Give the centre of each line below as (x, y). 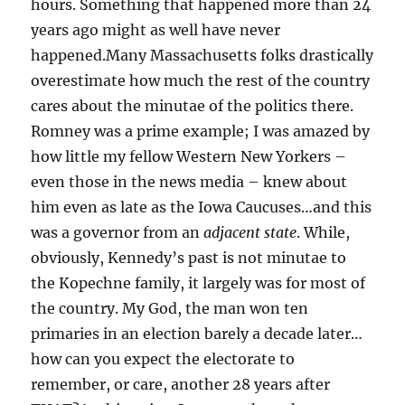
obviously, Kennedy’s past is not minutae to (189, 258)
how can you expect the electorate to (163, 359)
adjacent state (250, 233)
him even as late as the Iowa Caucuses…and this (202, 207)
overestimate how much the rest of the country (201, 81)
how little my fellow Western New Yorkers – (189, 157)
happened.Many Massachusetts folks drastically (202, 56)
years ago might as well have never (156, 30)
